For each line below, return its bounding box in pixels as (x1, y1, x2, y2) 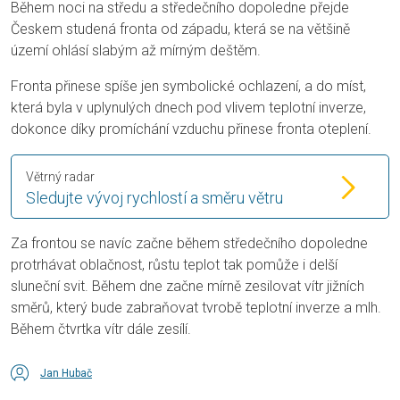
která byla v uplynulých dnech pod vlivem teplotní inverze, (11, 98, 366, 116)
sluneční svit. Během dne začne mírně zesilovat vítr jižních (11, 277, 364, 295)
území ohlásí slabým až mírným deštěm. (11, 41, 261, 59)
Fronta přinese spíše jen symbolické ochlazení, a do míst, (11, 77, 366, 95)
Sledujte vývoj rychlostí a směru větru (26, 187, 283, 207)
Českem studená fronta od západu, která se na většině (11, 20, 350, 37)
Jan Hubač (40, 366, 92, 379)
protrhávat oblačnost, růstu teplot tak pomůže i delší (11, 255, 337, 273)
